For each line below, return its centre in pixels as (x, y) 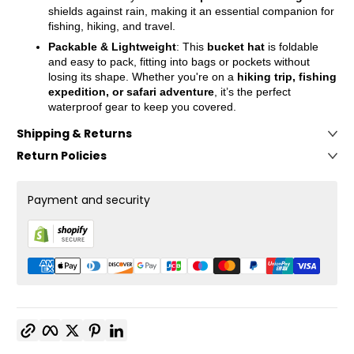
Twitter (96, 321)
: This (192, 47)
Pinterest (124, 321)
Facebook (82, 321)
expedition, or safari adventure (131, 92)
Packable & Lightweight (112, 47)
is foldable (292, 47)
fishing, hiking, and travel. (112, 26)
